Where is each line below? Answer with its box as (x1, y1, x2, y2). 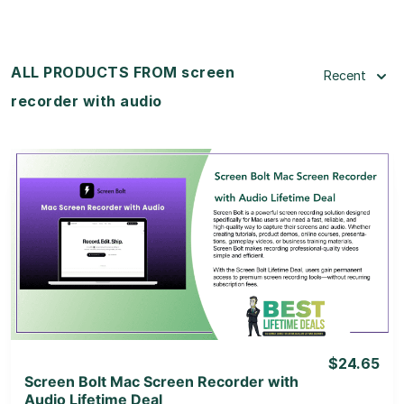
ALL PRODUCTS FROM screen (11, 62, 234, 81)
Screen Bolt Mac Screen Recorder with (24, 372, 298, 390)
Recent (324, 67, 366, 83)
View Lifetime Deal (141, 258, 263, 274)
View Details (161, 212, 243, 228)
